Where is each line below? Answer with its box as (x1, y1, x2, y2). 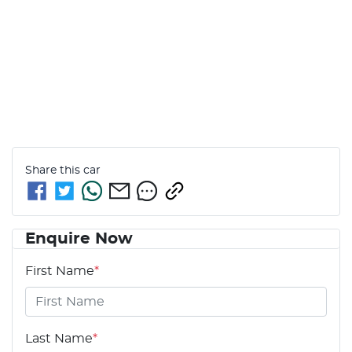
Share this (25, 164, 83, 176)
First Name (25, 264, 94, 277)
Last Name (25, 332, 93, 345)
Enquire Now (25, 230, 133, 247)
